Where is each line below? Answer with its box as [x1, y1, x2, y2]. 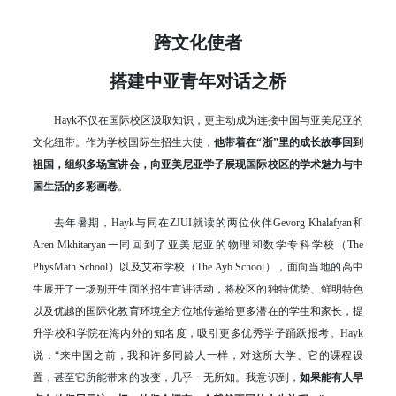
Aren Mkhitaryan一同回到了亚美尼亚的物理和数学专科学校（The [32, 238, 364, 251]
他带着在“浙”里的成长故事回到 [214, 135, 364, 148]
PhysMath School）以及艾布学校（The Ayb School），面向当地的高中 [32, 260, 364, 273]
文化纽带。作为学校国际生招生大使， [32, 135, 215, 148]
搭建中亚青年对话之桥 [110, 71, 286, 91]
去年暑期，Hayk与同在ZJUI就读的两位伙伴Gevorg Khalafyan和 [53, 216, 364, 229]
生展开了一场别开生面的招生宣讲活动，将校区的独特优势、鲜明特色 [32, 282, 364, 295]
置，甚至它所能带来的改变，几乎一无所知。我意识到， [32, 370, 300, 384]
